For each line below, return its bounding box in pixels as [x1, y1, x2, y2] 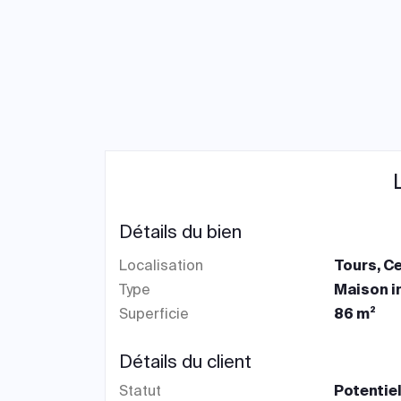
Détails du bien [119, 220, 242, 243]
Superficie [119, 304, 189, 323]
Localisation [119, 256, 203, 275]
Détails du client [119, 350, 252, 373]
